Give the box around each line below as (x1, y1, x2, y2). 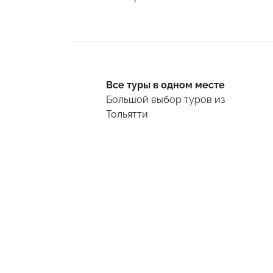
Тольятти (106, 109, 148, 120)
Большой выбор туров (106, 94, 214, 105)
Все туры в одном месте (106, 80, 225, 91)
